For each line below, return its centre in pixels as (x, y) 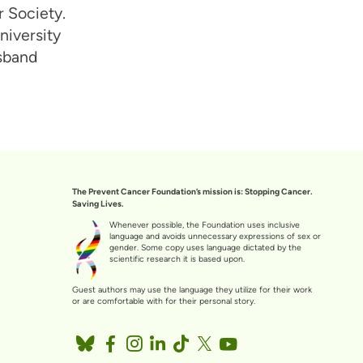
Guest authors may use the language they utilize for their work (192, 290)
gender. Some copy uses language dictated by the (205, 248)
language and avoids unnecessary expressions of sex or (215, 237)
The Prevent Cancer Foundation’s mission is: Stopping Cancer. (192, 191)
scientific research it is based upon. (177, 259)
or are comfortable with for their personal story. (163, 301)
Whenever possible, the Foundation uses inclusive (204, 225)
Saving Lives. (98, 203)
